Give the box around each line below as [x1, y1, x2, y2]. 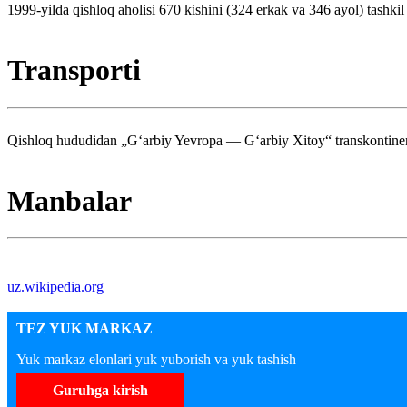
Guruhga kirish [53, 382, 148, 399]
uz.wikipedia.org [7, 279, 104, 295]
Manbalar [7, 184, 132, 217]
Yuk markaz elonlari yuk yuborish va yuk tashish [16, 352, 296, 368]
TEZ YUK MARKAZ [16, 321, 153, 337]
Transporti [7, 54, 141, 87]
